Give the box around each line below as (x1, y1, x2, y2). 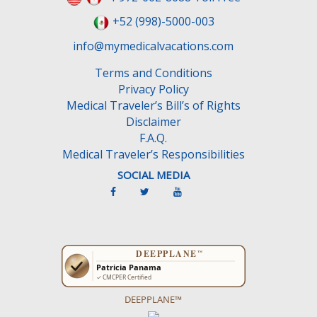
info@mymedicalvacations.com (73, 38, 234, 54)
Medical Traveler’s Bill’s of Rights (66, 98, 241, 114)
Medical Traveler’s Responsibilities (62, 146, 245, 163)
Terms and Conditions (94, 65, 212, 81)
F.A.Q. (139, 130, 167, 146)
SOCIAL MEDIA (117, 168, 190, 183)
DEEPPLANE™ (125, 293, 182, 306)
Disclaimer (125, 114, 181, 130)
